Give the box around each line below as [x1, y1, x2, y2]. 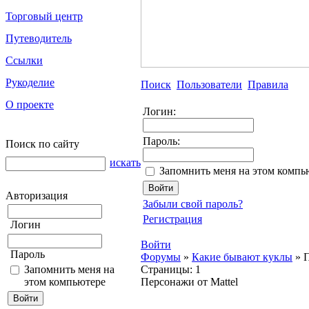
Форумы [141, 251, 181, 263]
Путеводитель [6, 32, 72, 44]
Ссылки [6, 54, 43, 66]
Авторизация [6, 190, 68, 201]
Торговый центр [6, 10, 83, 22]
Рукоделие [6, 77, 54, 88]
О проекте [6, 99, 54, 110]
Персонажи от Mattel [141, 276, 238, 288]
